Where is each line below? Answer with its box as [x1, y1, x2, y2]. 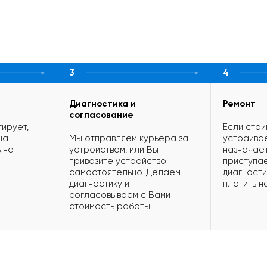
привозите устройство [69, 156, 166, 167]
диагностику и [69, 178, 129, 190]
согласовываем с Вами [69, 190, 170, 201]
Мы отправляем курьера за [69, 133, 188, 144]
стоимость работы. [69, 201, 152, 212]
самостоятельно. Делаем [69, 167, 181, 178]
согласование [69, 110, 133, 121]
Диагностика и [69, 98, 136, 110]
